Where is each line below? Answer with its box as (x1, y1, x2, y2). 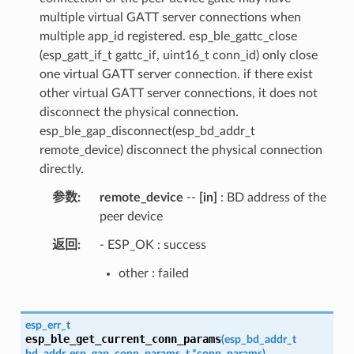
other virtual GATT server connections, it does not (39, 86, 318, 100)
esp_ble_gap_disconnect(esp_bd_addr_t (39, 124, 255, 137)
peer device (99, 209, 163, 223)
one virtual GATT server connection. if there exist (39, 67, 313, 81)
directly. (39, 162, 84, 175)
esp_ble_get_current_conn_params (24, 332, 221, 345)
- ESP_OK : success (99, 238, 206, 251)
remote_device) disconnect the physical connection (39, 143, 322, 156)
